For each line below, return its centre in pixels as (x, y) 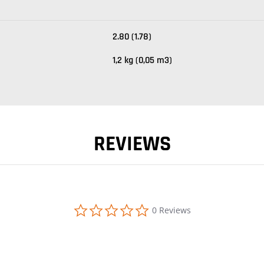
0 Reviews (171, 210)
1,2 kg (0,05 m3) (142, 60)
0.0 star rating (177, 205)
